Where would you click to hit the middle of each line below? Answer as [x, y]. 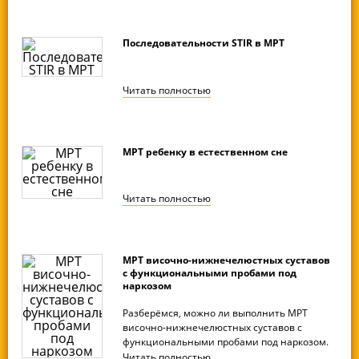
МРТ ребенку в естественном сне [206, 151]
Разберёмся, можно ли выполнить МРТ [216, 313]
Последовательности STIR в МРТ [204, 42]
